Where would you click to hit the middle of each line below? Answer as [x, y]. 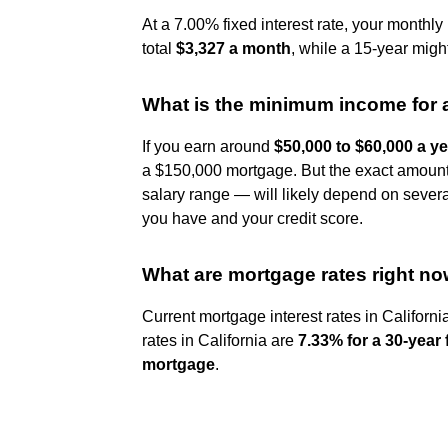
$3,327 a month [233, 48]
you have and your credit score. [252, 218]
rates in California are [220, 340]
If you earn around [208, 146]
